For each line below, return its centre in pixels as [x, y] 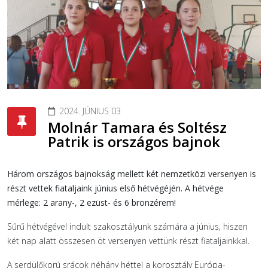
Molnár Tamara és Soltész [137, 127]
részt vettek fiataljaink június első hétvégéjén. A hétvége [115, 188]
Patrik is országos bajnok [134, 141]
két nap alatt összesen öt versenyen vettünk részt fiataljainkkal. [128, 240]
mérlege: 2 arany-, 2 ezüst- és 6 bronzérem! [92, 202]
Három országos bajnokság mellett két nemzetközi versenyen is [132, 173]
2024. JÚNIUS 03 [90, 111]
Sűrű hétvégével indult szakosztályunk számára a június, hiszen [127, 226]
